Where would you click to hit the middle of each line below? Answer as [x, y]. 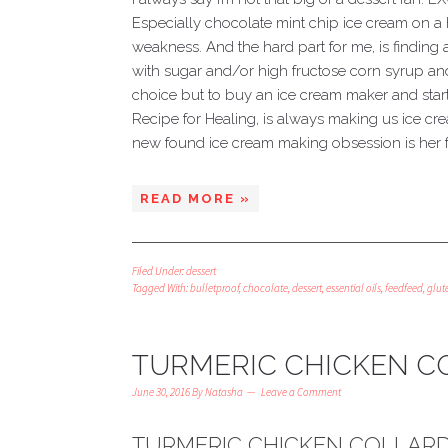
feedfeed [404, 288]
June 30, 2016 [161, 392]
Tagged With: [161, 288]
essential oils [353, 288]
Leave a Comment [301, 392]
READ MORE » [195, 198]
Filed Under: [159, 271]
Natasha [224, 392]
